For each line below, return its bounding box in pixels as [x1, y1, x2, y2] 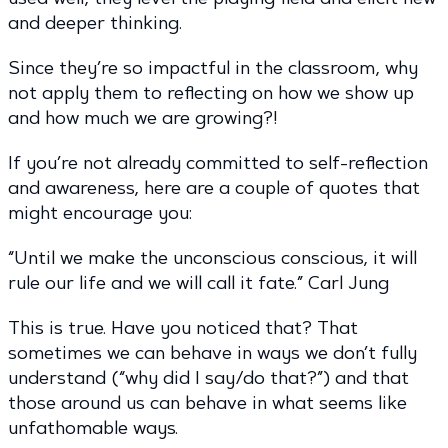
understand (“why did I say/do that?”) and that [8, 367, 409, 390]
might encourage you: [8, 202, 192, 225]
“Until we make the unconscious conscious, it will [8, 247, 417, 270]
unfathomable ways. [8, 417, 178, 440]
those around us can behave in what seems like [8, 392, 407, 415]
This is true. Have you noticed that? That [8, 317, 358, 340]
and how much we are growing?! [8, 107, 283, 130]
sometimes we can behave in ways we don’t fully [8, 342, 417, 365]
